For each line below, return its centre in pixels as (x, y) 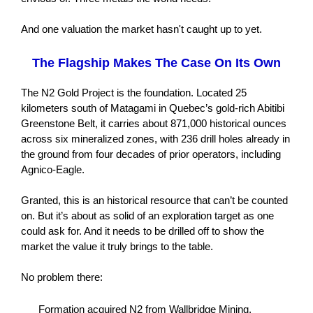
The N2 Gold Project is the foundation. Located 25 (133, 93)
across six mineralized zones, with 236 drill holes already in (155, 139)
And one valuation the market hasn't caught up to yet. (141, 29)
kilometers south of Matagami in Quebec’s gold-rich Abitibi (152, 108)
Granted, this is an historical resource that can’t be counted (154, 200)
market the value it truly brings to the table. (117, 246)
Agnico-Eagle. (52, 169)
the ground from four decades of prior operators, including (151, 154)
